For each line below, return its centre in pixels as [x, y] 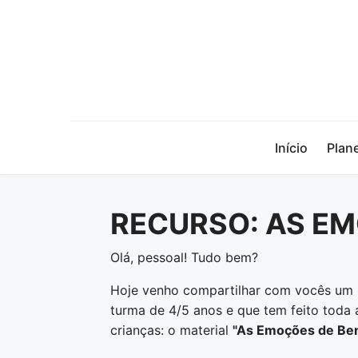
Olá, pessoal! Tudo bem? [184, 257]
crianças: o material [171, 330]
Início [291, 148]
